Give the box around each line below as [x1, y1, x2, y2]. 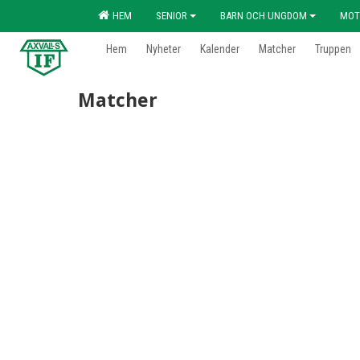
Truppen [315, 43, 351, 55]
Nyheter [146, 43, 181, 55]
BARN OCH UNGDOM [220, 10, 307, 22]
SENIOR [156, 10, 187, 22]
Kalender [200, 43, 239, 55]
